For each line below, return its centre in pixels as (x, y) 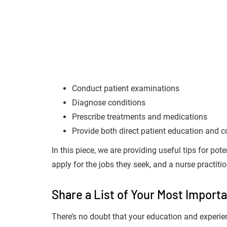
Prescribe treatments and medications (140, 117)
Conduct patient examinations (126, 88)
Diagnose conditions (109, 103)
